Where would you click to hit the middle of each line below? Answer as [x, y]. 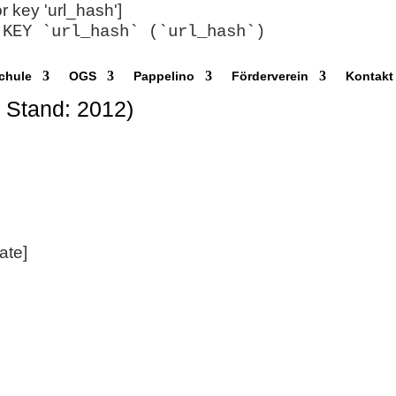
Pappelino [164, 76]
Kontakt [370, 76]
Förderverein [270, 76]
